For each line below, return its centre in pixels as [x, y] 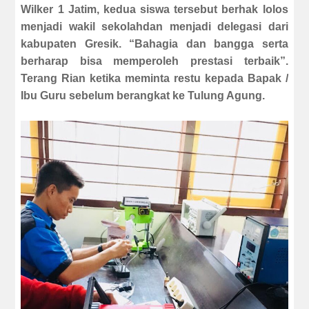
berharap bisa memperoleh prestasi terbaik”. [154, 61]
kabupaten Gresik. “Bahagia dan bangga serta [154, 44]
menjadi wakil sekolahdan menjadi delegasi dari [154, 27]
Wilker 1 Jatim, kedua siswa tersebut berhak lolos [154, 10]
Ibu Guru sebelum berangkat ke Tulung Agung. [143, 96]
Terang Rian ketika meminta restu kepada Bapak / [154, 79]
